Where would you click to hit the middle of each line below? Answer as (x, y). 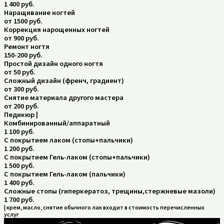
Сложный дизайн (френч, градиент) (64, 81)
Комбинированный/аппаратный (57, 123)
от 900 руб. (21, 38)
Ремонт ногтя (27, 47)
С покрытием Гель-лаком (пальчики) (65, 174)
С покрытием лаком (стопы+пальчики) (68, 140)
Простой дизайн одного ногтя (53, 64)
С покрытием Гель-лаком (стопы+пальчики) (77, 157)
